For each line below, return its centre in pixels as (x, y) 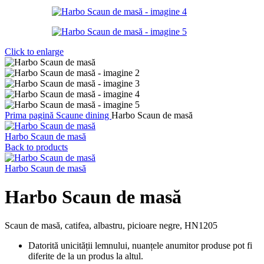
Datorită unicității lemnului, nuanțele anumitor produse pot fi (140, 246)
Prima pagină (30, 115)
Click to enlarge (34, 51)
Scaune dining (84, 115)
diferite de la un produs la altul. (86, 256)
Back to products (36, 147)
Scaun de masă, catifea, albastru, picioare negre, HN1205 (111, 226)
